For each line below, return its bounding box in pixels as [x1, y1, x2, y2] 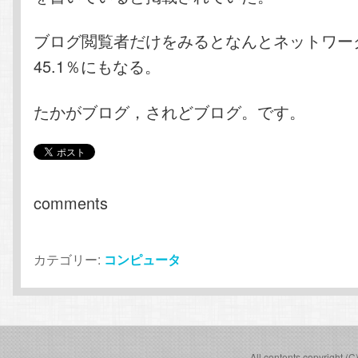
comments [34, 191, 109, 215]
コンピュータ [104, 250, 181, 269]
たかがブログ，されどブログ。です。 [34, 99, 306, 123]
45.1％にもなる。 [34, 54, 161, 78]
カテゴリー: [34, 250, 101, 269]
